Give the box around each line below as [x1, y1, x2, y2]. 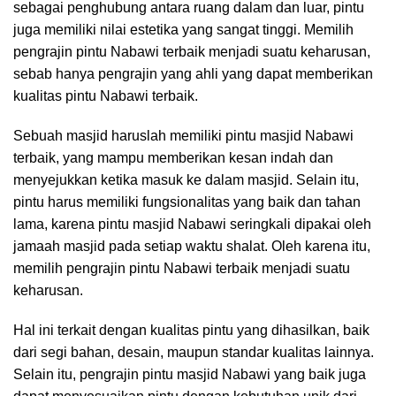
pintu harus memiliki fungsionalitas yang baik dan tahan [13, 194, 361, 210]
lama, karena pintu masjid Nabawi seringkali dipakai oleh [13, 217, 371, 232]
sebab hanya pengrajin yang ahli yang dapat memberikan [13, 66, 373, 82]
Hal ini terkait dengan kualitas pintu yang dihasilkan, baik [13, 323, 369, 339]
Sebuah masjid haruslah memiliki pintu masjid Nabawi [13, 128, 354, 144]
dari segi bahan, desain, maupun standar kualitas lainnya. [13, 345, 374, 361]
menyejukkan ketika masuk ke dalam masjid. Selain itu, [13, 172, 359, 188]
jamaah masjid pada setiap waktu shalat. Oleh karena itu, [13, 239, 370, 255]
